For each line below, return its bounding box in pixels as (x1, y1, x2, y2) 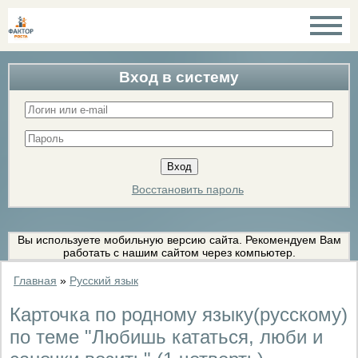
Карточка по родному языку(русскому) (10, 303, 348, 325)
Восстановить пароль (131, 183, 244, 197)
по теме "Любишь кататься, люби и (10, 325, 323, 348)
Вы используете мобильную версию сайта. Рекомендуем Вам (17, 233, 341, 246)
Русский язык (70, 273, 138, 287)
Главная (14, 273, 57, 287)
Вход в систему (119, 69, 239, 86)
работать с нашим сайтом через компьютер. (62, 245, 296, 259)
